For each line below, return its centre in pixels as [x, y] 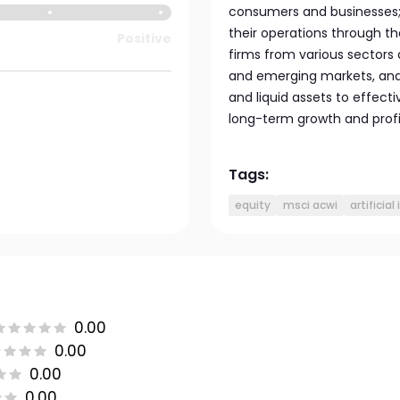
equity [253, 205]
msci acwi [310, 205]
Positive [144, 38]
